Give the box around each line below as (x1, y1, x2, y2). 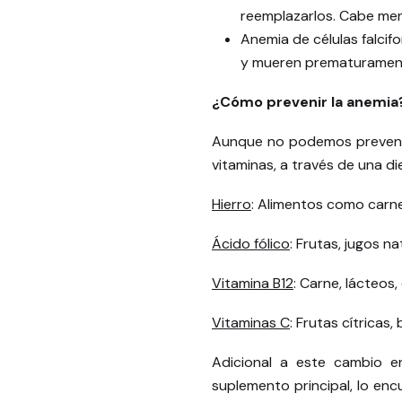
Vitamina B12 (212, 273, 293, 293)
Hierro (212, 194, 251, 214)
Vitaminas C (212, 312, 290, 332)
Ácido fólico (212, 233, 290, 253)
